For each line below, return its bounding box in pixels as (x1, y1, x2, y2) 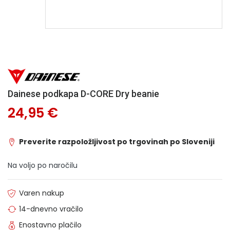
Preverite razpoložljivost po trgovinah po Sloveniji (19, 137, 215, 147)
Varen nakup (19, 188, 64, 198)
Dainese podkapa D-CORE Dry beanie (8, 88, 159, 99)
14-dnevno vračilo (19, 204, 83, 214)
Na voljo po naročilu (8, 160, 78, 170)
